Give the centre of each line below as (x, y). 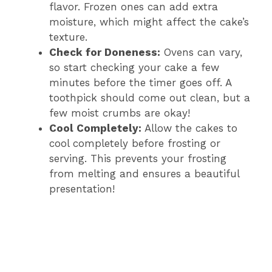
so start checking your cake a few (134, 67)
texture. (68, 37)
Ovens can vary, (201, 52)
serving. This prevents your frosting (138, 158)
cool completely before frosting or (135, 143)
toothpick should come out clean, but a (150, 97)
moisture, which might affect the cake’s (149, 22)
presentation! (82, 189)
